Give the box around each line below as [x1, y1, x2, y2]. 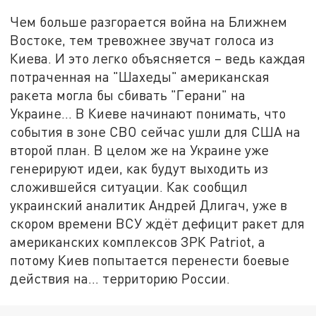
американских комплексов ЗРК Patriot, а [10, 233, 266, 250]
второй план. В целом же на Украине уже [10, 142, 269, 159]
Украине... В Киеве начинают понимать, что [10, 105, 286, 122]
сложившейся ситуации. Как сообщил [10, 178, 248, 195]
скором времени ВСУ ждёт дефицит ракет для [10, 215, 305, 232]
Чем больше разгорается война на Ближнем [10, 13, 288, 30]
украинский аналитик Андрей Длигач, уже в [10, 197, 288, 214]
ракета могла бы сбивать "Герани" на [10, 87, 246, 104]
